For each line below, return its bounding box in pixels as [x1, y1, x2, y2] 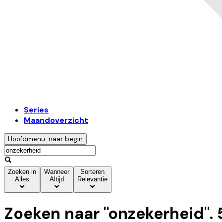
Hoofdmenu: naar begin [8, 135, 83, 144]
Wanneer [44, 168, 69, 176]
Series [24, 105, 49, 115]
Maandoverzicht [24, 115, 88, 126]
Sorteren [80, 168, 105, 176]
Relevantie [77, 175, 108, 183]
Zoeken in [8, 168, 36, 176]
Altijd [50, 175, 64, 183]
